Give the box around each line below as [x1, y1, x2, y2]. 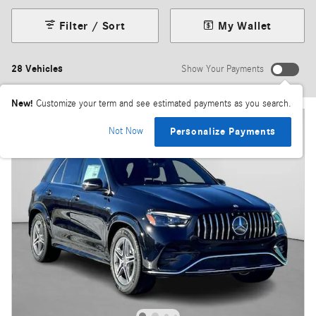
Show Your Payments [181, 63, 264, 75]
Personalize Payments [170, 126, 276, 138]
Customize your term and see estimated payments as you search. [36, 98, 291, 109]
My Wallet [218, 19, 272, 32]
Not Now [109, 126, 143, 138]
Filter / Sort [59, 19, 126, 32]
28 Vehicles [11, 62, 63, 75]
